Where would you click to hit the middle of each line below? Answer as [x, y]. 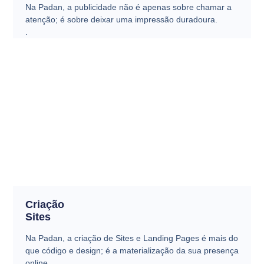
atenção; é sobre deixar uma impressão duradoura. [121, 19]
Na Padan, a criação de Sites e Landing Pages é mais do [131, 238]
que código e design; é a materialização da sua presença [132, 250]
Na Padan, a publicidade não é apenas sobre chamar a [128, 7]
